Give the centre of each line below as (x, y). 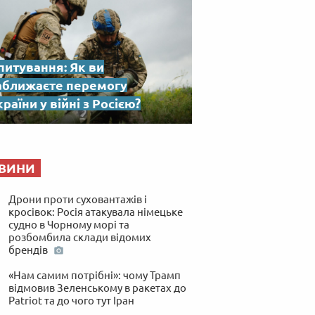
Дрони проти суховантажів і (77, 199)
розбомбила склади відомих (79, 237)
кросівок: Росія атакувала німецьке (95, 212)
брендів (29, 250)
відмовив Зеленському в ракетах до (97, 288)
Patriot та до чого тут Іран (71, 300)
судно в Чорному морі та (69, 224)
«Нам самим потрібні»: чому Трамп (94, 275)
